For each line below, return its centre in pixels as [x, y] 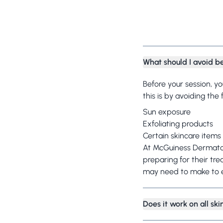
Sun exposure [167, 112]
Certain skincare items [182, 136]
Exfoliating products [178, 124]
